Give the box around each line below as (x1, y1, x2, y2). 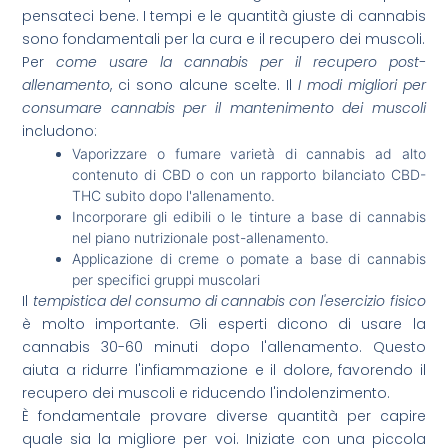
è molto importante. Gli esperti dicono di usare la (22, 314, 426, 335)
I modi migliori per (297, 75, 426, 96)
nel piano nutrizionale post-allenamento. (72, 229, 330, 247)
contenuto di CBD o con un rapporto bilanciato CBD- (72, 166, 426, 184)
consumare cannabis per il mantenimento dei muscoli (22, 98, 426, 119)
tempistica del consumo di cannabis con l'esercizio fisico (32, 291, 426, 312)
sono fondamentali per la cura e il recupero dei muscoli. (22, 29, 426, 50)
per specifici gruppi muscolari (72, 271, 261, 289)
